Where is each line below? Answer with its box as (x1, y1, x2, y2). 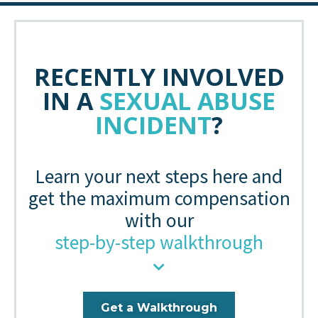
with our (124, 208, 194, 234)
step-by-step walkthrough (55, 230, 263, 256)
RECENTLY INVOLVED (33, 60, 285, 94)
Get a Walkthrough (101, 301, 217, 315)
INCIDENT (95, 109, 212, 142)
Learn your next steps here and (35, 164, 283, 190)
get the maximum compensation (28, 186, 290, 212)
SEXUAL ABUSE (99, 84, 275, 118)
